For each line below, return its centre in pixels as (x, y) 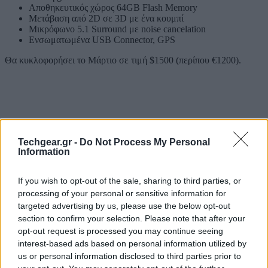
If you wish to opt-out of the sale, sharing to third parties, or (130, 180)
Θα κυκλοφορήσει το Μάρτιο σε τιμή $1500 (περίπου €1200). (123, 60)
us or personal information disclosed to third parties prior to (130, 256)
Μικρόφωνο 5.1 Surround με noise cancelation (117, 29)
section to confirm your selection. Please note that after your (132, 218)
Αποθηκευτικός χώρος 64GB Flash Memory (113, 7)
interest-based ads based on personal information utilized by (132, 243)
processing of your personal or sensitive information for (122, 193)
